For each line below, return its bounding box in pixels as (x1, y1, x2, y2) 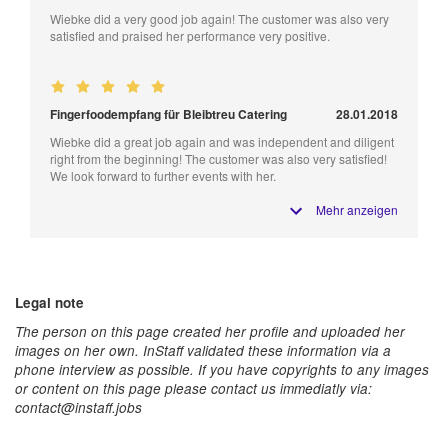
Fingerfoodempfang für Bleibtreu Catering (50, 105, 287, 124)
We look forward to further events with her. (50, 167, 276, 185)
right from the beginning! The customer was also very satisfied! (50, 150, 387, 168)
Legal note (15, 293, 84, 313)
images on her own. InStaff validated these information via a (15, 341, 391, 361)
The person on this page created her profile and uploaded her (15, 322, 405, 342)
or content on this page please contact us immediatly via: (15, 379, 372, 399)
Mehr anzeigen (316, 200, 398, 218)
